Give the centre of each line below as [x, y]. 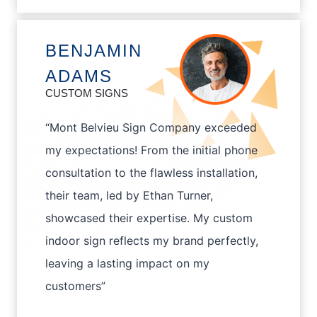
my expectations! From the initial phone [151, 150]
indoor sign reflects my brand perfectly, [152, 241]
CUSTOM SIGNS [87, 93]
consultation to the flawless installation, [151, 173]
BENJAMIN [94, 51]
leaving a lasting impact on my [127, 264]
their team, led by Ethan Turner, [129, 196]
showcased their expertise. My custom [149, 218]
